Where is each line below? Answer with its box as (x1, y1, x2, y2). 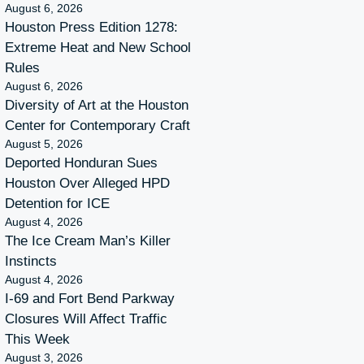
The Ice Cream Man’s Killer (5, 232, 171, 249)
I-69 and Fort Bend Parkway (5, 290, 175, 306)
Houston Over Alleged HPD (5, 175, 170, 191)
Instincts (5, 253, 57, 269)
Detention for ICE (5, 195, 110, 211)
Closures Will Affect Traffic (5, 310, 167, 327)
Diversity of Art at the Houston (5, 97, 188, 113)
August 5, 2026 (5, 136, 83, 150)
